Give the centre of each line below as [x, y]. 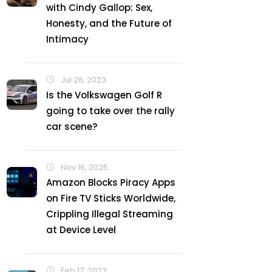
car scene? [72, 127]
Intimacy [67, 39]
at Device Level [81, 230]
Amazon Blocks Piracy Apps [111, 182]
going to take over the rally [110, 111]
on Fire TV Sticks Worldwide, [111, 198]
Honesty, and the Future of [109, 23]
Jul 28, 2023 [83, 80]
